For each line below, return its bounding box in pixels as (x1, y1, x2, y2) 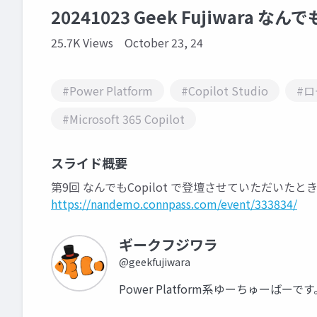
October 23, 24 (125, 34, 203, 51)
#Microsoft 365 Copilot (62, 110, 185, 127)
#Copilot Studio (181, 82, 268, 99)
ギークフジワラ (119, 234, 218, 255)
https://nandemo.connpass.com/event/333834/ (51, 195, 297, 212)
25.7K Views (51, 34, 113, 51)
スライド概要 (51, 154, 127, 172)
